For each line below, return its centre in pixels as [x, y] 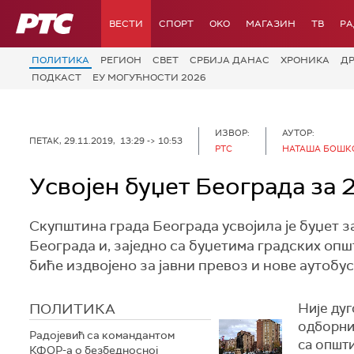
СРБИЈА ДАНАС [230, 60]
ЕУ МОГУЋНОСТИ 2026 [149, 77]
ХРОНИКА [305, 60]
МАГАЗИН [271, 24]
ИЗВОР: [232, 132]
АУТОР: [298, 132]
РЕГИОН [121, 60]
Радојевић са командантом [102, 335]
